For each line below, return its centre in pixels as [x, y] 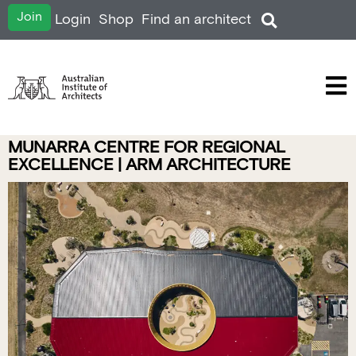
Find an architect [196, 19]
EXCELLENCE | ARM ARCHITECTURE [149, 165]
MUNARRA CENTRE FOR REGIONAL [147, 147]
